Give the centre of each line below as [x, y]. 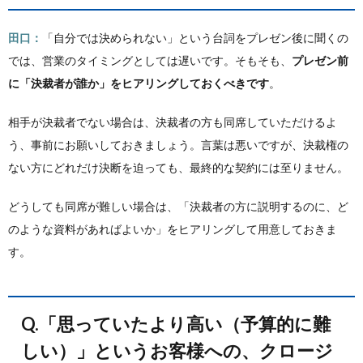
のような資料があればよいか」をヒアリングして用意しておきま [173, 229]
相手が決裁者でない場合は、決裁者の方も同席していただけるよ [173, 122]
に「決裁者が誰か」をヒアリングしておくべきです [139, 83]
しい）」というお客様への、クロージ [177, 350]
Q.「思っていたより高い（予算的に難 [39, 324]
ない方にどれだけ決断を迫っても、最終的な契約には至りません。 [178, 167]
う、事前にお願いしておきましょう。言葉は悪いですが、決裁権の [178, 145]
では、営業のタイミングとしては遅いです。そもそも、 [150, 60]
